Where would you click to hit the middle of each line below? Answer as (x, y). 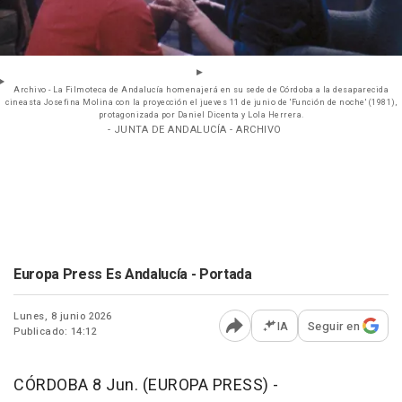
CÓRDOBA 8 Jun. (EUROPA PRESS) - (146, 385)
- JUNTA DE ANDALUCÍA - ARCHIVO (194, 129)
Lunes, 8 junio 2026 (63, 316)
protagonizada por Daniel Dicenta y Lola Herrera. (201, 115)
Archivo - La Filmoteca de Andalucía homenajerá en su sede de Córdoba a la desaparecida (201, 90)
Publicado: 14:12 (55, 331)
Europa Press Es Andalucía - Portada (133, 274)
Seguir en (333, 326)
